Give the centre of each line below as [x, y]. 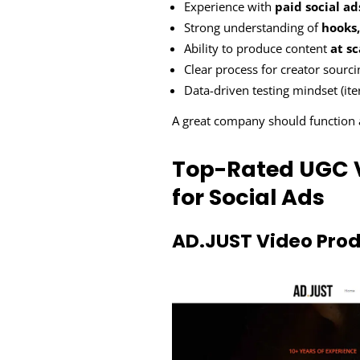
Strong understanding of [253, 27]
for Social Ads [249, 197]
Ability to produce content [258, 48]
